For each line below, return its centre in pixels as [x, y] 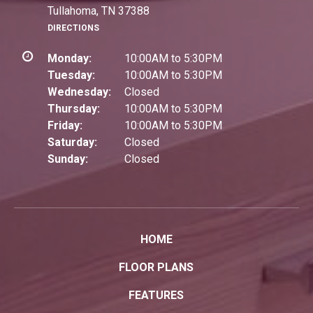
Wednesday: [79, 92]
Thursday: [74, 109]
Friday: [65, 126]
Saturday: [72, 143]
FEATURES [156, 296]
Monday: [70, 59]
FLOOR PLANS [156, 268]
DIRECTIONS [73, 28]
